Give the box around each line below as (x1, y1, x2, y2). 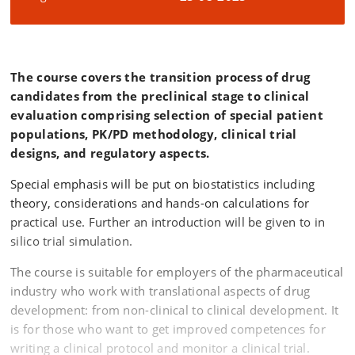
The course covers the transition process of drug (10, 69, 311, 86)
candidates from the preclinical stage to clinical (10, 88, 310, 105)
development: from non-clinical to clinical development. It (10, 302, 339, 319)
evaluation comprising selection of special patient (10, 107, 323, 124)
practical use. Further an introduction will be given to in (10, 214, 326, 231)
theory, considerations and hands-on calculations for (10, 195, 310, 212)
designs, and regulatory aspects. (10, 145, 210, 162)
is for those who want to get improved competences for (10, 321, 326, 338)
